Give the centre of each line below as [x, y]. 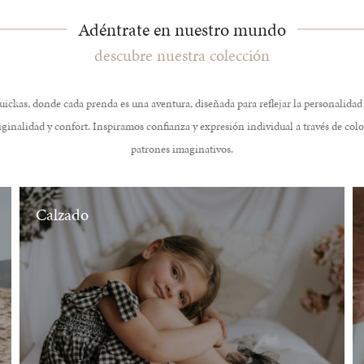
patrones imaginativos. [182, 149]
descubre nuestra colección [182, 55]
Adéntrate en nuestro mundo [182, 29]
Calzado [62, 214]
